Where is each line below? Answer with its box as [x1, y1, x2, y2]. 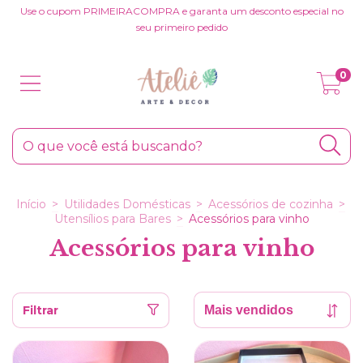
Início [15, 197, 46, 211]
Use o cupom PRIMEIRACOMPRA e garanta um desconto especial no [19, 5, 344, 17]
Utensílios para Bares [53, 211, 171, 226]
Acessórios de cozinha [207, 197, 333, 211]
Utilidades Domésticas [63, 197, 190, 211]
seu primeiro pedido [135, 21, 228, 33]
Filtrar [23, 302, 58, 318]
